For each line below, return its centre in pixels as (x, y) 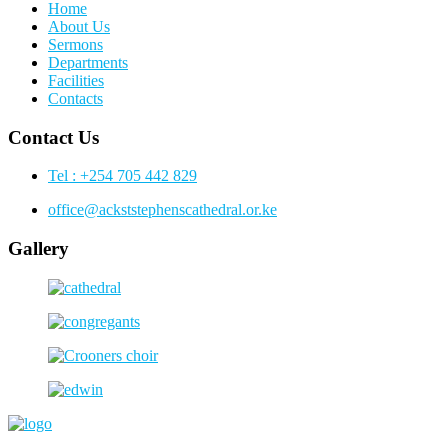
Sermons (75, 44)
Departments (88, 62)
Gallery (38, 249)
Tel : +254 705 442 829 (122, 176)
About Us (79, 26)
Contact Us (53, 137)
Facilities (76, 80)
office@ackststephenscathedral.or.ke (162, 210)
